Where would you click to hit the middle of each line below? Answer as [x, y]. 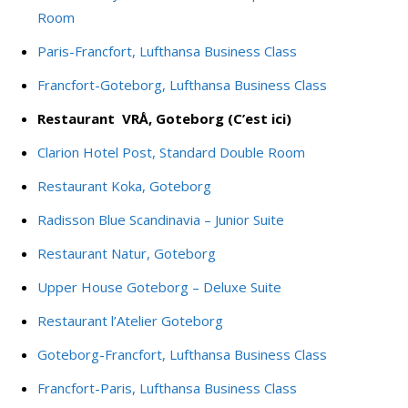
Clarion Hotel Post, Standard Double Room [171, 153]
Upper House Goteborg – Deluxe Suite [159, 287]
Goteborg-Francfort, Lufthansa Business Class [182, 355]
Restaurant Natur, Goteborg [127, 254]
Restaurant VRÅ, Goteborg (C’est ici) [164, 119]
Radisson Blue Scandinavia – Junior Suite [161, 220]
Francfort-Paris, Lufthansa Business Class [167, 388]
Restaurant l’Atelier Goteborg [130, 321]
